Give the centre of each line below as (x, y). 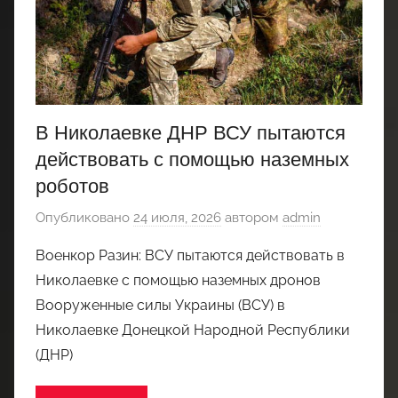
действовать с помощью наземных (192, 159)
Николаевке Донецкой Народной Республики (193, 330)
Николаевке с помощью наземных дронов (178, 280)
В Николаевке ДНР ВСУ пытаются (191, 132)
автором (252, 217)
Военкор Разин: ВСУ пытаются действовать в (190, 255)
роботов (72, 186)
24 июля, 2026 (177, 217)
